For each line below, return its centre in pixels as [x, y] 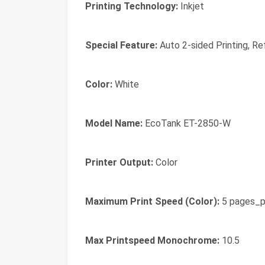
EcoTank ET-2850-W [187, 123]
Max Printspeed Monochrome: [152, 240]
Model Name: [114, 123]
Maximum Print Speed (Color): [152, 201]
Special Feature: [121, 45]
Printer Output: [119, 162]
